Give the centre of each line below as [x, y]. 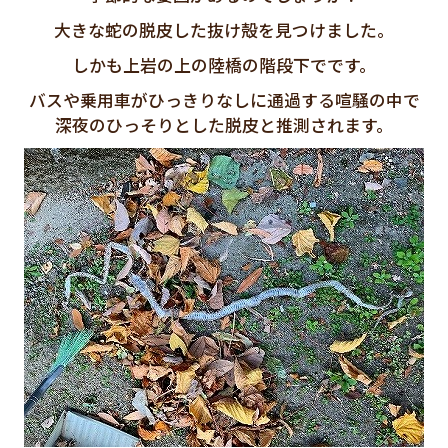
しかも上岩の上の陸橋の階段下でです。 [224, 64]
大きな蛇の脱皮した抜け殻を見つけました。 [224, 29]
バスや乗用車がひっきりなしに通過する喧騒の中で [224, 99]
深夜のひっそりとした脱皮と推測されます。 [224, 124]
